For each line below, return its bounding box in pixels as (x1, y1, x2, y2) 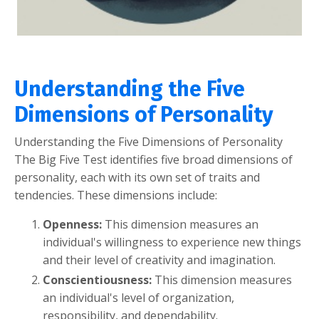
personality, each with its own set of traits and (14, 169, 260, 185)
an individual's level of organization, (43, 289, 234, 305)
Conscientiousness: (43, 271, 155, 288)
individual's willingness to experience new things (43, 234, 301, 250)
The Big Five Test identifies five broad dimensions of (14, 151, 293, 167)
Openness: (43, 216, 105, 232)
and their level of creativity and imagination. (43, 251, 276, 268)
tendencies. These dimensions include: (14, 187, 217, 203)
